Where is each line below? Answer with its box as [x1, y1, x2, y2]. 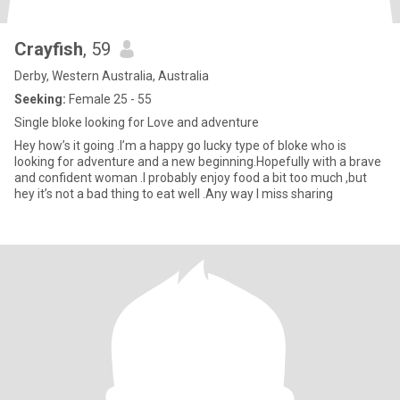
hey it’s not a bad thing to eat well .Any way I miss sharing [14, 187, 333, 201]
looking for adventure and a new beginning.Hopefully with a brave [14, 154, 381, 169]
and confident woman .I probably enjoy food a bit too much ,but [14, 171, 367, 185]
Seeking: [14, 92, 66, 106]
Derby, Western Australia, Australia [14, 69, 209, 83]
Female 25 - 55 [66, 92, 152, 106]
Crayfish [14, 38, 83, 60]
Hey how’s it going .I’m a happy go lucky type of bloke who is [14, 138, 346, 153]
